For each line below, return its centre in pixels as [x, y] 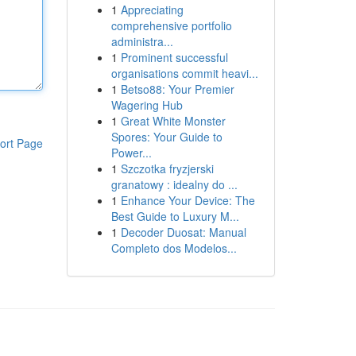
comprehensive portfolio [171, 25]
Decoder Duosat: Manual [183, 232]
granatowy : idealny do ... [174, 184]
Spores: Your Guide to [166, 137]
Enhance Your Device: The [188, 200]
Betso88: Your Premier [177, 89]
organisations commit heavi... [184, 73]
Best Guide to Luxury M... [175, 216]
